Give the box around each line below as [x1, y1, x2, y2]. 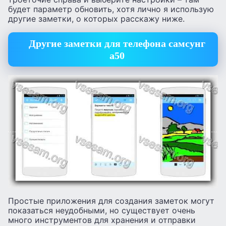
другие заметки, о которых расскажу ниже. [8, 14, 185, 24]
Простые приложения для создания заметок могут [8, 196, 214, 206]
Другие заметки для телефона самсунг [28, 37, 205, 49]
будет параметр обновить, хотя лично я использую [8, 4, 214, 15]
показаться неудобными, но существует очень [8, 205, 195, 216]
